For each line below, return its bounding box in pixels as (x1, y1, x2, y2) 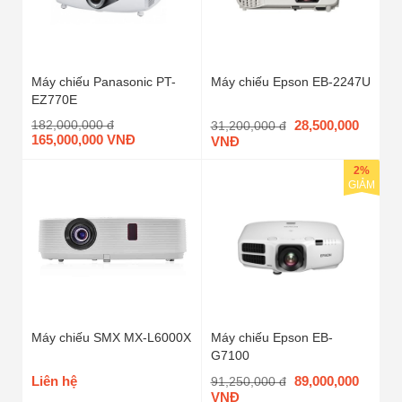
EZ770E (31, 92, 77, 107)
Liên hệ (31, 373, 77, 389)
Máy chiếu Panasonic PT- (31, 74, 176, 89)
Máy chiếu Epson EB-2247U (210, 74, 371, 89)
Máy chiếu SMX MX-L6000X (31, 330, 191, 345)
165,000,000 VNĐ (31, 131, 135, 147)
